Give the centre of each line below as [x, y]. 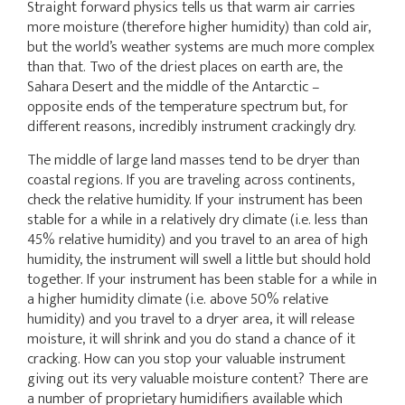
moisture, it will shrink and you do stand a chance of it [191, 339]
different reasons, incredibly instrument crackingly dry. [192, 127]
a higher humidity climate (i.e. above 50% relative [178, 299]
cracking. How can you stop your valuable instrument [186, 359]
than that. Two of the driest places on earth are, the [185, 67]
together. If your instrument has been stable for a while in [202, 279]
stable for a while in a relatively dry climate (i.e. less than [198, 220]
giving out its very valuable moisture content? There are [198, 379]
